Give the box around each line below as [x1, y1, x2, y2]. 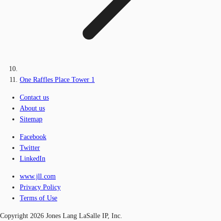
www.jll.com [20, 172, 56, 180]
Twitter [20, 144, 40, 151]
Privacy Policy [20, 183, 61, 191]
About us [20, 104, 45, 112]
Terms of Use [20, 194, 57, 202]
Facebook [20, 133, 46, 141]
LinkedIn [20, 154, 45, 162]
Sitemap [20, 115, 42, 123]
